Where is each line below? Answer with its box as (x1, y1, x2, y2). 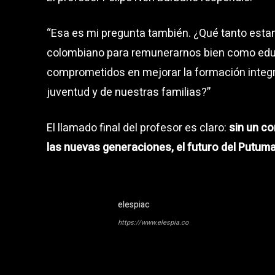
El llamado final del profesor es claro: (47, 119, 229, 136)
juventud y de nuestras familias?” (47, 83, 211, 101)
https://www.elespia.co (118, 217, 188, 228)
